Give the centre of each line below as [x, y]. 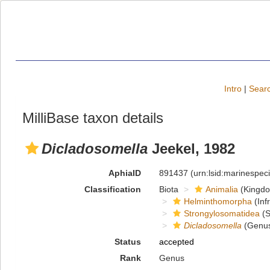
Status [127, 242]
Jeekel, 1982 [191, 149]
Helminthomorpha [218, 201]
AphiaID [124, 173]
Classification [112, 189]
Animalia [221, 189]
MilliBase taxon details [93, 118]
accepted [176, 242]
